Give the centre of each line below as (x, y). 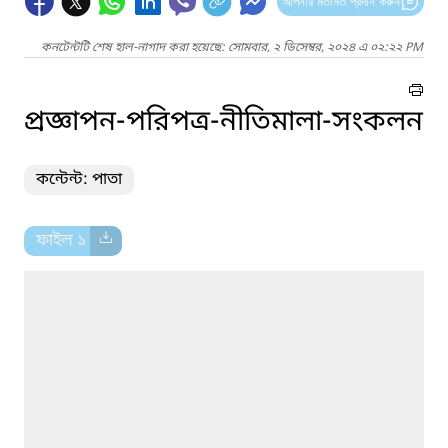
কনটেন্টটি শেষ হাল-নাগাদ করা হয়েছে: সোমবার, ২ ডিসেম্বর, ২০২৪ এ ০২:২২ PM (232, 47)
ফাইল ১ (63, 240)
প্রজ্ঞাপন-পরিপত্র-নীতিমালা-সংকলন (223, 122)
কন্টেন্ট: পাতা (79, 179)
